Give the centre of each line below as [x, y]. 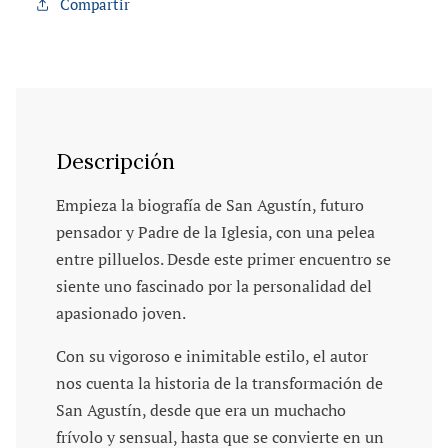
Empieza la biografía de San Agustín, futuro [209, 206]
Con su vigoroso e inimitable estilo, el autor [211, 356]
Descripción [115, 161]
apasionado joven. [120, 314]
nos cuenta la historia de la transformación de [219, 383]
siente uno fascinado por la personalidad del [213, 287]
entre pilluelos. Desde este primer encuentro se [223, 260]
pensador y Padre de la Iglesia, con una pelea [215, 233]
